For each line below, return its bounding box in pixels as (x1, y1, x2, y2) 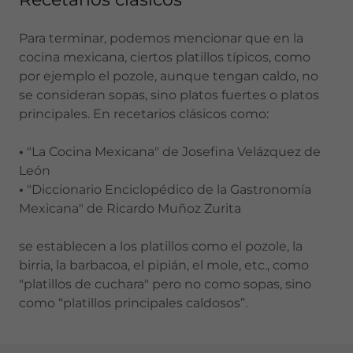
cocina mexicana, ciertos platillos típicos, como (19, 50, 310, 65)
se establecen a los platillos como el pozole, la (19, 239, 303, 254)
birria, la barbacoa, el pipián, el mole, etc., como (19, 258, 309, 273)
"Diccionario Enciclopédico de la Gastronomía (24, 182, 311, 197)
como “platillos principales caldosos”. (19, 295, 247, 310)
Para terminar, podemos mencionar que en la (19, 31, 303, 46)
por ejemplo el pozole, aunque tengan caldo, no (19, 69, 318, 84)
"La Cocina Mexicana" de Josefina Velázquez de (24, 144, 321, 159)
